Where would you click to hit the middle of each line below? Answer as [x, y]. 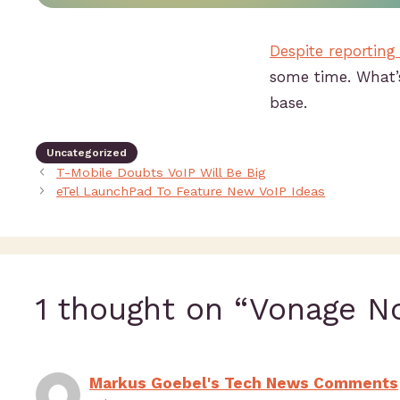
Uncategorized [87, 153]
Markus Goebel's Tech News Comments [244, 383]
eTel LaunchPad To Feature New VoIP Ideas [191, 192]
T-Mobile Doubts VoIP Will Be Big [161, 173]
